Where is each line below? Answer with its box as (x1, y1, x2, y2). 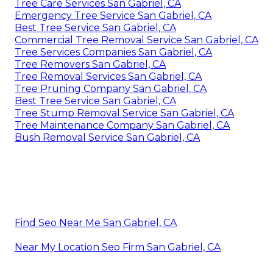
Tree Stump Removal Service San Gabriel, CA (15, 107, 234, 119)
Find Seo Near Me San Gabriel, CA (15, 216, 177, 229)
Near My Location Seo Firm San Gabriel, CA (15, 241, 221, 253)
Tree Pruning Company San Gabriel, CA (15, 82, 207, 94)
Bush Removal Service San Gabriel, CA (15, 131, 200, 143)
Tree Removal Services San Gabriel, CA (15, 70, 202, 82)
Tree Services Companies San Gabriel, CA (15, 46, 212, 58)
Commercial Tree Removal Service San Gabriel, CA (15, 34, 258, 46)
